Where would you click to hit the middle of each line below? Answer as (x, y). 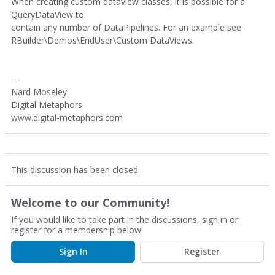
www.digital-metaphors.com (67, 118)
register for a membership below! (77, 230)
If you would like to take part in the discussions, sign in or (125, 219)
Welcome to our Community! (90, 203)
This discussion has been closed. (76, 170)
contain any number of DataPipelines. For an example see (126, 27)
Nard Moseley (39, 92)
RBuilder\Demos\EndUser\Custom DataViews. (103, 40)
